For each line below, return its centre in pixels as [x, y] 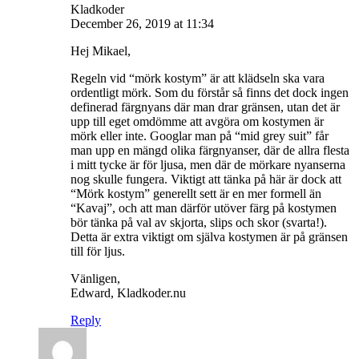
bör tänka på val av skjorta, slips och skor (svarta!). [199, 222]
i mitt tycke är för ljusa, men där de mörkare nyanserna [208, 164]
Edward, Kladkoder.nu [128, 292]
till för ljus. [98, 251]
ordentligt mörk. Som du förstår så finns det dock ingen [210, 92]
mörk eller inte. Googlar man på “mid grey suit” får [200, 135]
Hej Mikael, [101, 50]
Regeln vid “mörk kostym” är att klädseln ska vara [198, 78]
